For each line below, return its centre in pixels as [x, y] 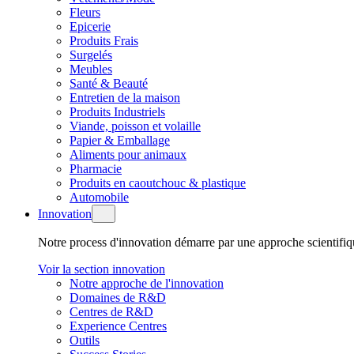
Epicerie [90, 26]
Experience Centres [118, 326]
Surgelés [91, 55]
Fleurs [85, 12]
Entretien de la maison [125, 98]
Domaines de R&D [118, 298]
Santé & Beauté [109, 83]
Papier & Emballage [120, 140]
